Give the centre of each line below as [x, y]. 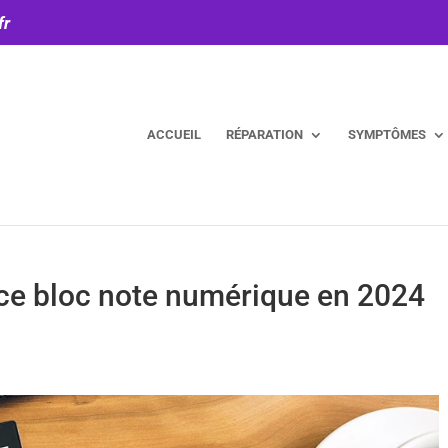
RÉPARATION [264, 134]
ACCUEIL [173, 134]
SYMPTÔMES [386, 134]
